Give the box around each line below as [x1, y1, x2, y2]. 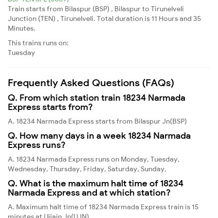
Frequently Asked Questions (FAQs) [8, 76, 174, 89]
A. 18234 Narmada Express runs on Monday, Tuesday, [8, 154, 180, 163]
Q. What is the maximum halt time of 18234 [8, 177, 183, 189]
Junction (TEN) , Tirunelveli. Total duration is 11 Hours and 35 [8, 14, 201, 23]
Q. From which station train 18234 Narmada [8, 91, 185, 103]
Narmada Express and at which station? [8, 186, 171, 198]
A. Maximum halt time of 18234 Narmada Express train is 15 [8, 202, 199, 211]
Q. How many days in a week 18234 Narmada [8, 129, 191, 141]
